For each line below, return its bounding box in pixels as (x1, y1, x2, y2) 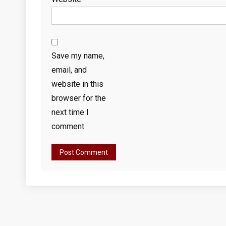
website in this (51, 79, 103, 89)
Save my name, (51, 51, 104, 61)
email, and (51, 65, 87, 75)
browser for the (51, 93, 106, 103)
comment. (51, 122, 86, 131)
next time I (51, 107, 89, 117)
